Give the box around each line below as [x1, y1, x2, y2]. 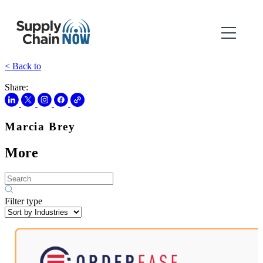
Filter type [5, 195, 42, 206]
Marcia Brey [5, 120, 76, 133]
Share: [5, 82, 28, 92]
